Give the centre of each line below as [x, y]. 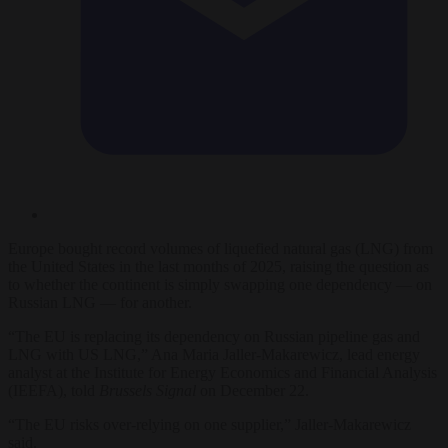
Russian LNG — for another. [100, 302]
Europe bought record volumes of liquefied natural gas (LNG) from [220, 248]
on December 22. [252, 390]
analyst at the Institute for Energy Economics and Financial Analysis [222, 372]
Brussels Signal [147, 390]
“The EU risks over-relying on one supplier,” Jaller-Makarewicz [209, 424]
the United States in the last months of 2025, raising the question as [218, 266]
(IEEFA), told [53, 390]
